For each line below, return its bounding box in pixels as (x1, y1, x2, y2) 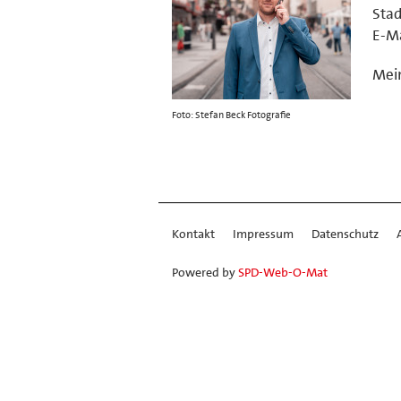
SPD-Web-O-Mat (238, 263, 328, 280)
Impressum (233, 225, 294, 242)
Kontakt (172, 225, 215, 242)
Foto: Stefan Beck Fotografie (172, 107, 291, 122)
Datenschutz (311, 225, 379, 242)
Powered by (172, 263, 238, 280)
